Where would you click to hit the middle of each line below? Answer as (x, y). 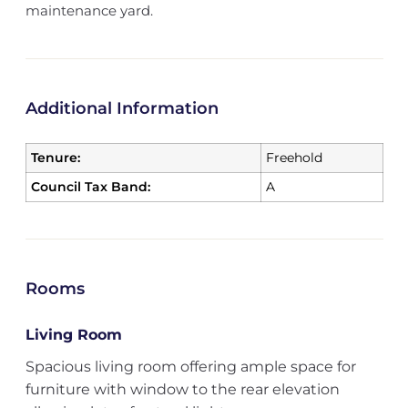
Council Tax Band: (90, 187)
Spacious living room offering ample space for (190, 367)
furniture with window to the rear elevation (182, 389)
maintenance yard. (89, 10)
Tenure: (55, 158)
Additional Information (122, 108)
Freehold (294, 158)
